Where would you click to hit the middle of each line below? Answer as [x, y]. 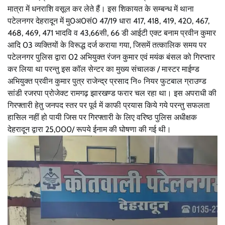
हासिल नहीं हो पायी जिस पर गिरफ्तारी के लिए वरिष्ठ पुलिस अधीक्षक [102, 117]
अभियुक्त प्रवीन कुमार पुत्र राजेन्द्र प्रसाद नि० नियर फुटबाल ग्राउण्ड [107, 81]
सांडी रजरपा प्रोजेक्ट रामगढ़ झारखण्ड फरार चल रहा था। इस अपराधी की [112, 93]
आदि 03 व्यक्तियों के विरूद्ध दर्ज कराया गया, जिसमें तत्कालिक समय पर [107, 45]
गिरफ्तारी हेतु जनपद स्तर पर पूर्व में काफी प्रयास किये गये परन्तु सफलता [109, 105]
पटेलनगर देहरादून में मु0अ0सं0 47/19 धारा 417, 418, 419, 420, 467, [108, 21]
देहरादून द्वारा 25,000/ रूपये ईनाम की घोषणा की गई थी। [89, 129]
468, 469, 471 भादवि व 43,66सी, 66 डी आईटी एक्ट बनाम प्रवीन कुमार [112, 33]
